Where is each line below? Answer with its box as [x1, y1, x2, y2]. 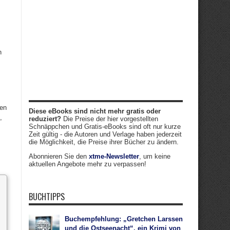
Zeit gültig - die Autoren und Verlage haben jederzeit [29, 130, 182, 138]
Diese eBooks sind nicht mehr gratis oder [29, 107, 161, 115]
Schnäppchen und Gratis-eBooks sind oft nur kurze [29, 123, 181, 130]
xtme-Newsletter [89, 152, 139, 160]
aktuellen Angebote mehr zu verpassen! [29, 160, 146, 168]
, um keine [139, 152, 170, 160]
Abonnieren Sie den [29, 152, 89, 160]
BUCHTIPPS [29, 190, 65, 203]
